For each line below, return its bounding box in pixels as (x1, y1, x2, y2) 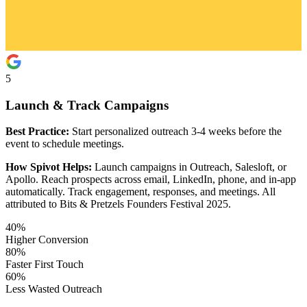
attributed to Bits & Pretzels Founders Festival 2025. (5, 198, 231, 210)
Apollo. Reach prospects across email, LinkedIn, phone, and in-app (5, 173, 296, 186)
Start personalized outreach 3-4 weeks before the (69, 125, 282, 138)
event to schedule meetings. (5, 138, 124, 150)
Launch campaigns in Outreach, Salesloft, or (92, 161, 286, 173)
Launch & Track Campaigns (5, 97, 169, 112)
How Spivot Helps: (5, 161, 92, 173)
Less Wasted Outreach (5, 283, 102, 295)
